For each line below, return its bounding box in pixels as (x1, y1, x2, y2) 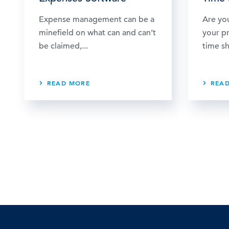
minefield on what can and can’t (39, 27, 156, 38)
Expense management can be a (39, 14, 154, 25)
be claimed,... (39, 40, 88, 51)
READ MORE (47, 78, 90, 87)
